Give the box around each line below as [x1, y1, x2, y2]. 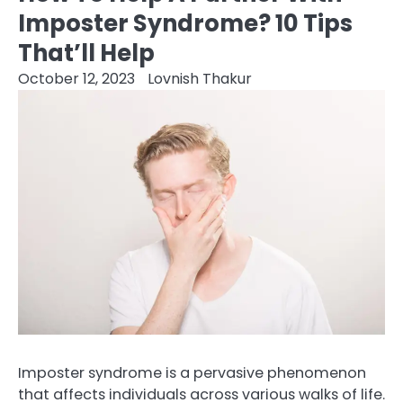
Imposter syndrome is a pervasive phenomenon [18, 362, 366, 383]
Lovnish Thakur [148, 68, 252, 89]
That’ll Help [18, 37, 155, 69]
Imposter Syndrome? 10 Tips [18, 7, 353, 40]
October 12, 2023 [18, 68, 135, 89]
